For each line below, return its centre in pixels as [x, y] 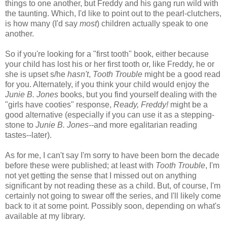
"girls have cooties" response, [59, 104]
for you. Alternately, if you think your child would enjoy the [107, 84]
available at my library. [45, 216]
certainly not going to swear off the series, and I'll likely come [113, 196]
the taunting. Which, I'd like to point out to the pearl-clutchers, [113, 13]
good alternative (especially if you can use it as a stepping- [110, 115]
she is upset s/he [36, 74]
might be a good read [181, 74]
